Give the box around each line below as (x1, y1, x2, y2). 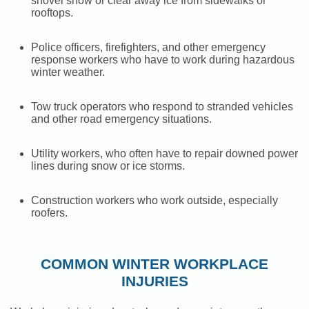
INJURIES (121, 273, 188, 290)
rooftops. (31, 7, 73, 19)
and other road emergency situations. (31, 113, 212, 126)
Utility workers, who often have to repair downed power (31, 148, 298, 160)
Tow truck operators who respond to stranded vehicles (31, 101, 293, 113)
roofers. (31, 207, 68, 219)
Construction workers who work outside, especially (31, 195, 278, 207)
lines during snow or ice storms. (31, 160, 185, 172)
